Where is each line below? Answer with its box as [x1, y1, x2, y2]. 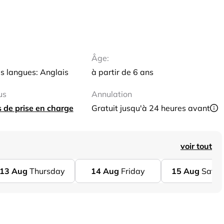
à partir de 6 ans [91, 67, 154, 77]
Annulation [91, 89, 132, 99]
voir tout [180, 141, 212, 151]
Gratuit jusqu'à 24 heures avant [91, 103, 210, 113]
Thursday [29, 166, 65, 176]
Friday [121, 166, 145, 176]
